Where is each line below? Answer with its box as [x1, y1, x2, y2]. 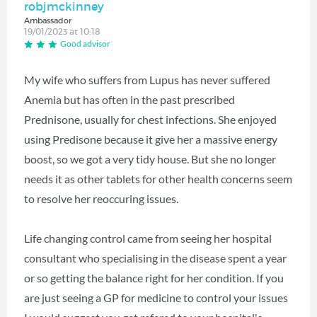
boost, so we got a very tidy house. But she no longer [24, 151, 276, 166]
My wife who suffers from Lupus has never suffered [24, 72, 270, 86]
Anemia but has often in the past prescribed [24, 92, 235, 106]
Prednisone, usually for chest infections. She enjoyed [24, 112, 277, 126]
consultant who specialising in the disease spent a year [24, 250, 287, 265]
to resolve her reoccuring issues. [24, 191, 178, 205]
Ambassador [24, 16, 71, 26]
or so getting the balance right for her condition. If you [24, 270, 284, 284]
